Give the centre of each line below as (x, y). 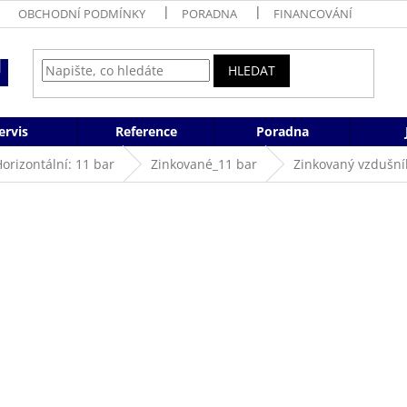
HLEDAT (252, 71)
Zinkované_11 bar (204, 164)
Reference (146, 131)
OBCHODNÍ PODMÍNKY (81, 14)
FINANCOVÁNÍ (313, 14)
